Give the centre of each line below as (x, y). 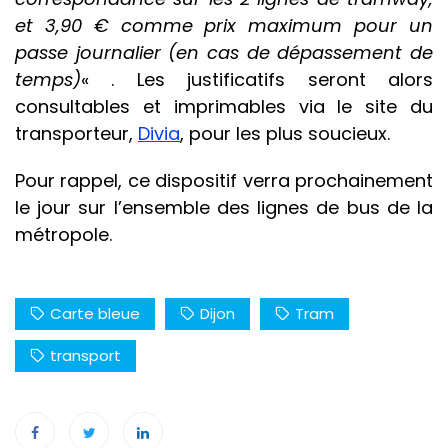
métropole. (63, 235)
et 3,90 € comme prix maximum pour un (224, 26)
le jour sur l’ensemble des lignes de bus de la (224, 208)
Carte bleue (95, 314)
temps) (48, 80)
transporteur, (76, 134)
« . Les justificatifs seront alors (257, 80)
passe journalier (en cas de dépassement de (224, 53)
